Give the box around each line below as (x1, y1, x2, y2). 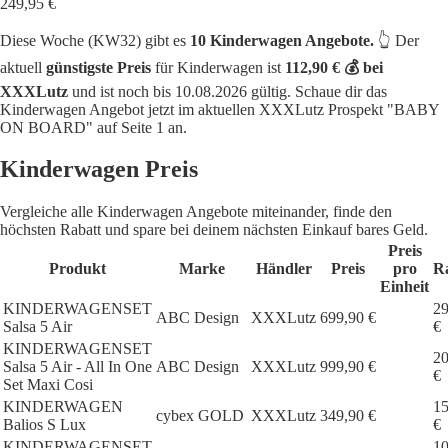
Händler (255, 260, 312, 278)
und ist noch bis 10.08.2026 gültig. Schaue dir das (68, 82, 387, 100)
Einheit (380, 278, 429, 296)
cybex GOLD (156, 407, 244, 425)
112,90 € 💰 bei (285, 58, 383, 76)
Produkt (49, 260, 106, 278)
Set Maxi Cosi (3, 376, 93, 394)
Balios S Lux (3, 416, 86, 434)
